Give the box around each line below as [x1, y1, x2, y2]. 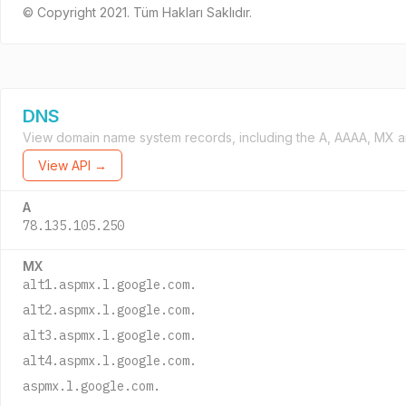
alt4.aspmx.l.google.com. [23, 353, 197, 369]
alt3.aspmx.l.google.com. [23, 327, 197, 343]
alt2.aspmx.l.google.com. [23, 302, 197, 318]
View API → [38, 158, 107, 173]
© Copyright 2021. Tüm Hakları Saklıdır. [23, 5, 252, 20]
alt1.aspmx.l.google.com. [23, 276, 197, 293]
